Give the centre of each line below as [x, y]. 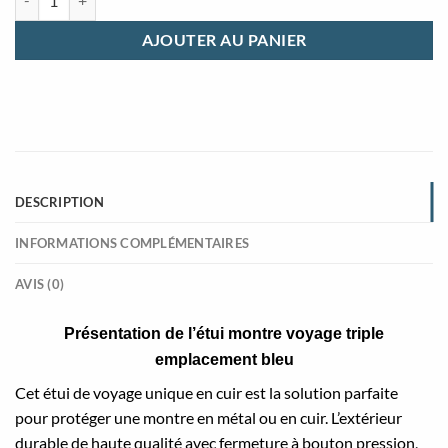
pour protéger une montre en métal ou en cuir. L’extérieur [208, 417]
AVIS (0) [40, 283]
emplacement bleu [224, 359]
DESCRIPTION [59, 201]
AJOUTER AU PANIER [224, 39]
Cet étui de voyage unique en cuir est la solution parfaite [206, 392]
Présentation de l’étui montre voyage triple [224, 333]
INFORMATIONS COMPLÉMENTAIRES [132, 242]
